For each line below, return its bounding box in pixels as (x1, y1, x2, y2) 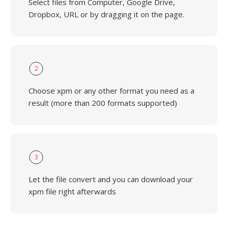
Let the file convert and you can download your (28, 174, 193, 184)
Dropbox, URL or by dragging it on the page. (28, 9, 184, 19)
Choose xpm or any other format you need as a (28, 85, 194, 96)
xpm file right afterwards (28, 186, 116, 196)
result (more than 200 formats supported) (28, 98, 177, 108)
